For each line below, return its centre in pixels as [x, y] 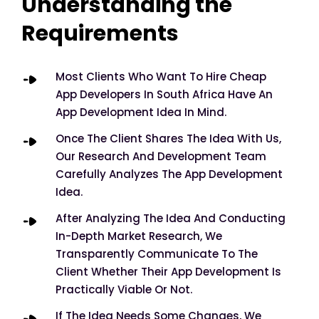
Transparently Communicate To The [157, 254]
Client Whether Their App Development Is [168, 272]
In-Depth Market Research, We [139, 236]
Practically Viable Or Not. [124, 290]
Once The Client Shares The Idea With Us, [168, 139]
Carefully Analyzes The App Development [169, 174]
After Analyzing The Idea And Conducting [171, 219]
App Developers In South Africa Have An [164, 95]
